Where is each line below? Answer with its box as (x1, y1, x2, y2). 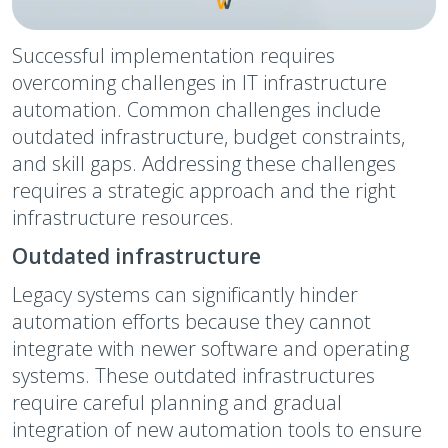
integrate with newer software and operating (12, 335, 409, 362)
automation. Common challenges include (12, 96, 381, 123)
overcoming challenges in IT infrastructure (12, 69, 387, 96)
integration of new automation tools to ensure (12, 416, 422, 443)
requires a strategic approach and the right (12, 177, 396, 204)
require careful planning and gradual (12, 389, 342, 416)
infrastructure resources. (12, 204, 234, 231)
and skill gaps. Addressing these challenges (12, 150, 396, 177)
